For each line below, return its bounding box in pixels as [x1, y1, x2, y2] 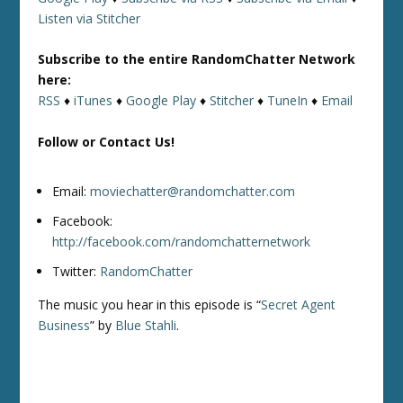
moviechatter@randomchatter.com [90, 182, 296, 200]
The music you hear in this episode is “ [38, 295, 262, 313]
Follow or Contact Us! [38, 132, 175, 150]
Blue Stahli [115, 316, 177, 334]
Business [38, 316, 91, 334]
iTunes [74, 92, 113, 110]
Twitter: [52, 262, 101, 280]
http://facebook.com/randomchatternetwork [52, 232, 311, 250]
